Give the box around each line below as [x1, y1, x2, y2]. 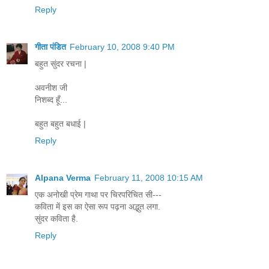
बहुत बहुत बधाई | [35, 118, 86, 128]
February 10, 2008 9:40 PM [70, 41, 175, 52]
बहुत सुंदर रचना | [35, 58, 86, 68]
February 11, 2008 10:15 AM [94, 172, 203, 183]
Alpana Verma [35, 172, 91, 183]
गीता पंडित [35, 41, 66, 52]
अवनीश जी [35, 82, 67, 92]
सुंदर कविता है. [35, 213, 78, 223]
